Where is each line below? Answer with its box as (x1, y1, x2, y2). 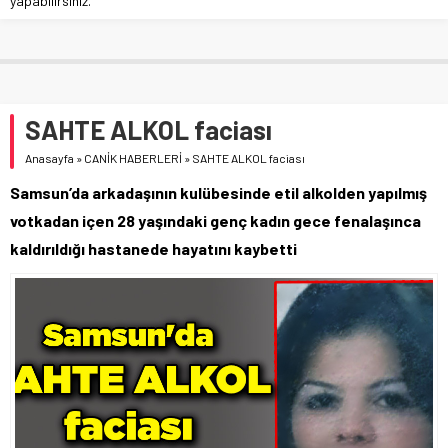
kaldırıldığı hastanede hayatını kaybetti (10, 238, 297, 258)
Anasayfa (25, 150, 74, 165)
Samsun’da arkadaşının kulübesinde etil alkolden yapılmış (10, 182, 427, 202)
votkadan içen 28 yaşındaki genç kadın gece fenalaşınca (10, 210, 421, 230)
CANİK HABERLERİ (84, 150, 182, 165)
